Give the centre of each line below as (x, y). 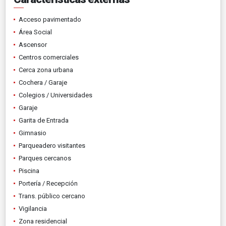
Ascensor (33, 44)
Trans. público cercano (52, 196)
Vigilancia (33, 208)
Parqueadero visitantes (52, 145)
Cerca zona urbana (46, 70)
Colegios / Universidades (55, 95)
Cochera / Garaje (43, 82)
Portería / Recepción (48, 183)
